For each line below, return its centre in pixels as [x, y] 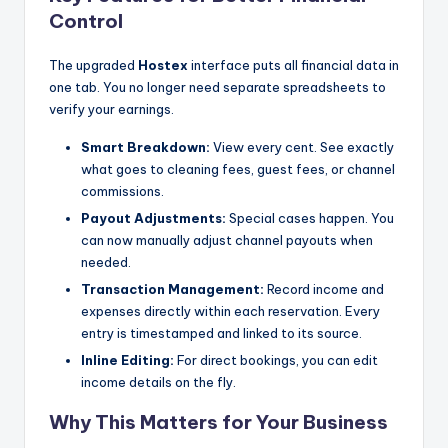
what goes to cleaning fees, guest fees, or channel [238, 168]
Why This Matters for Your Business [218, 421]
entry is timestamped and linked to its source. [221, 332]
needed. [106, 261]
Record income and [324, 288]
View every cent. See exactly [302, 146]
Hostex [163, 64]
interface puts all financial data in [293, 64]
